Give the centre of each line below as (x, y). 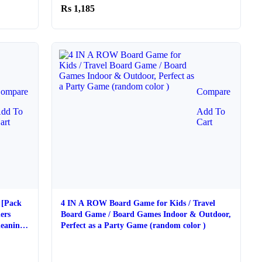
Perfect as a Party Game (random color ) (134, 225)
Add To (211, 111)
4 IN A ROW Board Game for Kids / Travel (138, 203)
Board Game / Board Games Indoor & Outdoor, (146, 214)
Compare (213, 92)
